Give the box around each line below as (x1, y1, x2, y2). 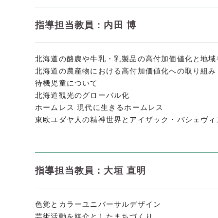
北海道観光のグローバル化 (35, 91, 130, 99)
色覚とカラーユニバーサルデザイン (35, 200, 162, 208)
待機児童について (35, 79, 98, 87)
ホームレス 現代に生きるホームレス (35, 103, 164, 111)
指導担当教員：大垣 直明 (35, 165, 146, 176)
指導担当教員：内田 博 (35, 20, 137, 30)
